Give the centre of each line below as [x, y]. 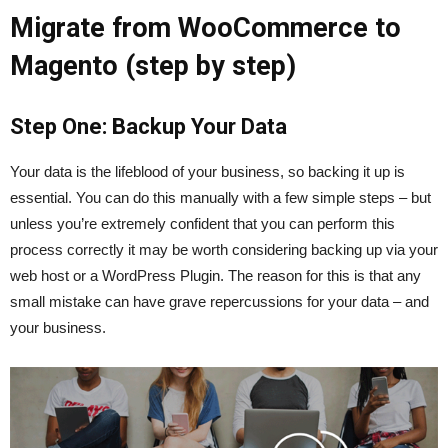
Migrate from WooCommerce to [205, 27]
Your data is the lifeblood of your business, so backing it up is [207, 171]
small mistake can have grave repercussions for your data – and [219, 301]
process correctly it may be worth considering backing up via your [224, 249]
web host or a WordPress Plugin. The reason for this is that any [215, 275]
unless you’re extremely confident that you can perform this [202, 223]
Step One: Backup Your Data [148, 126]
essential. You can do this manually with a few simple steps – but [220, 197]
